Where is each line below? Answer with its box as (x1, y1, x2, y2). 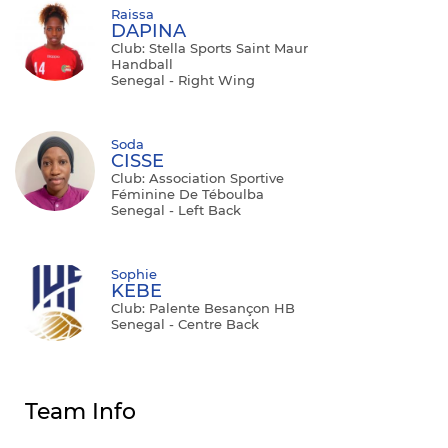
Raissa (111, 5, 154, 22)
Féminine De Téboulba (111, 185, 264, 202)
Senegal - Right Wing (111, 71, 255, 88)
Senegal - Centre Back (111, 315, 259, 332)
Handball (111, 55, 173, 72)
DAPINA (111, 19, 186, 42)
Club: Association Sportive (111, 169, 284, 186)
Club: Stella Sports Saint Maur (111, 39, 308, 56)
